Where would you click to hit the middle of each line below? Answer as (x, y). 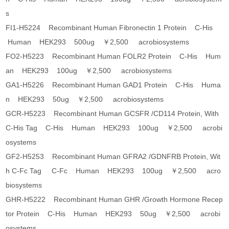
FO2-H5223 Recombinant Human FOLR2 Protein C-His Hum (113, 56)
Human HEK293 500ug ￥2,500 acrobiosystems (98, 42)
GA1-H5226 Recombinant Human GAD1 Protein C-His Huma (113, 85)
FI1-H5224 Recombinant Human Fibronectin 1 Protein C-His (111, 28)
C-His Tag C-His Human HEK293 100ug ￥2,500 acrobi (114, 128)
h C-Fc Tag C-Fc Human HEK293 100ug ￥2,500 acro (113, 171)
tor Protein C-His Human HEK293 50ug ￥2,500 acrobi (113, 214)
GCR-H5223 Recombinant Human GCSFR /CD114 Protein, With (112, 114)
